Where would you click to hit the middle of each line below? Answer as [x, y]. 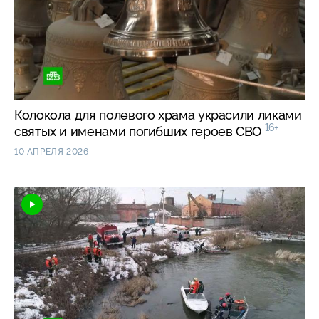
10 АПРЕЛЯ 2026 [52, 152]
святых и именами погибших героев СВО [140, 132]
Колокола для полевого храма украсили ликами [158, 115]
